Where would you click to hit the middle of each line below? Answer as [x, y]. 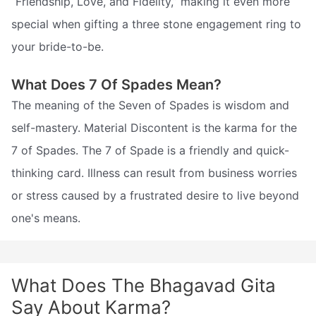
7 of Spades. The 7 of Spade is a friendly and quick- [150, 151]
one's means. [46, 218]
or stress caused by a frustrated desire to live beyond [155, 196]
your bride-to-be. [57, 46]
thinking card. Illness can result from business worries [154, 173]
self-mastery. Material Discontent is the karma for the [154, 128]
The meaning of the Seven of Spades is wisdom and [150, 105]
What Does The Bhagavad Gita [144, 286]
